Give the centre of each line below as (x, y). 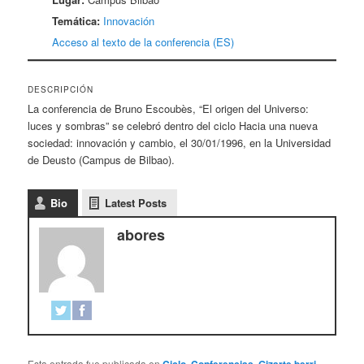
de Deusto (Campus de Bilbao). (102, 160)
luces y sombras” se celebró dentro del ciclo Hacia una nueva (173, 126)
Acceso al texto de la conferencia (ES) (143, 41)
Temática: (76, 20)
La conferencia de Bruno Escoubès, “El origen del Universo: (169, 109)
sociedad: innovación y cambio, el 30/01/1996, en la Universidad (180, 143)
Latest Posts (136, 203)
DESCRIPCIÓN (61, 90)
